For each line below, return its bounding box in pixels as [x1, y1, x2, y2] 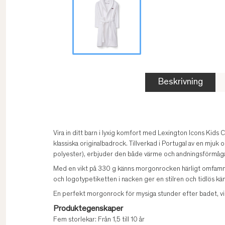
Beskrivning [158, 78, 203, 87]
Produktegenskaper [53, 205, 123, 213]
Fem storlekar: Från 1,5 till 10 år [53, 216, 145, 224]
